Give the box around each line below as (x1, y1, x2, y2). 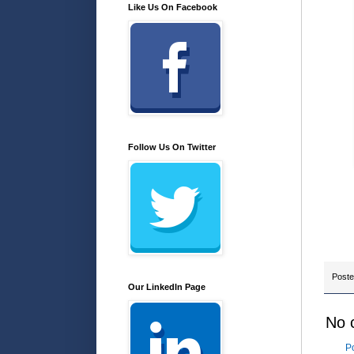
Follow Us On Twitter (128, 141, 216, 152)
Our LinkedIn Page (128, 281, 205, 292)
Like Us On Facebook (128, 2, 217, 12)
